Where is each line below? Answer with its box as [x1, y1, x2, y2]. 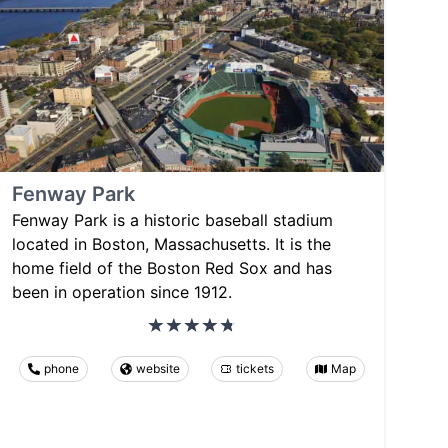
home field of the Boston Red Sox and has [12, 257, 332, 278]
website [135, 360, 180, 376]
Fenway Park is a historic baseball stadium [12, 209, 333, 230]
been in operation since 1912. [12, 281, 232, 302]
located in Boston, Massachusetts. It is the [12, 233, 331, 254]
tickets [236, 360, 275, 376]
